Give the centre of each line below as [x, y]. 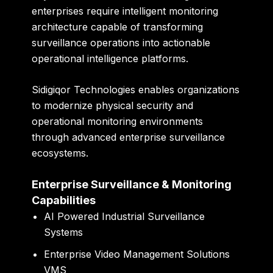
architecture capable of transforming [118, 27]
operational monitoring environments [118, 122]
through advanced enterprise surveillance [129, 137]
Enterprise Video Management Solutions [137, 254]
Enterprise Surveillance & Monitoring [132, 184]
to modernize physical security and [113, 106]
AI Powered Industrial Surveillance [125, 216]
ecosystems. [60, 153]
